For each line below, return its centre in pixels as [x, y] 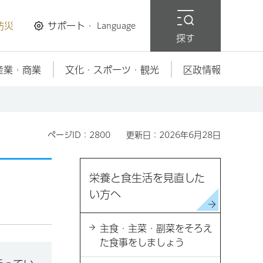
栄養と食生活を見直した [147, 178]
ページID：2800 [79, 135]
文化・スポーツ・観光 [112, 70]
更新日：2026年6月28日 [173, 135]
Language [116, 26]
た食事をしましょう [142, 242]
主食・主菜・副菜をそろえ [156, 228]
